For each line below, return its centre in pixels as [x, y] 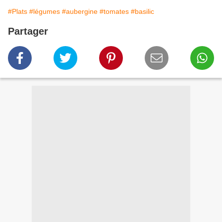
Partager [28, 31]
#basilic [142, 12]
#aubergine [80, 12]
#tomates [114, 12]
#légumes [45, 12]
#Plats [18, 12]
